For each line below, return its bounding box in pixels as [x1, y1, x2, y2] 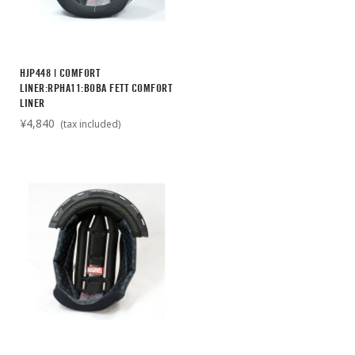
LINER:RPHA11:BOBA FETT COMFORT [20, 81, 172, 94]
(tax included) [58, 116, 120, 131]
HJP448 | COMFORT [20, 66, 100, 79]
